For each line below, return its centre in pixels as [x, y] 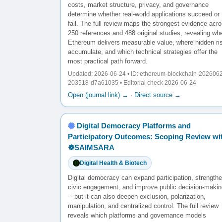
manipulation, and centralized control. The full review [143, 206]
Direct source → [158, 95]
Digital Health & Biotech [113, 163]
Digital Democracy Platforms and [134, 125]
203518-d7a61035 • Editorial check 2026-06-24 [132, 83]
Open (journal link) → [98, 95]
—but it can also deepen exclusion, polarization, [137, 196]
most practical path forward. [108, 61]
